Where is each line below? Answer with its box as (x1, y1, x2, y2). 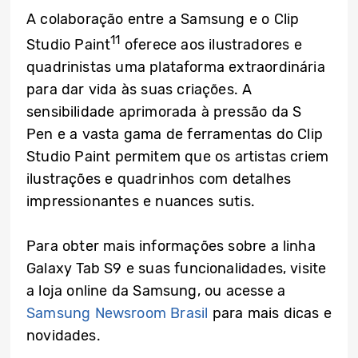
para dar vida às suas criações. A (26, 81, 253, 99)
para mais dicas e (208, 304, 332, 323)
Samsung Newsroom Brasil (26, 304, 209, 323)
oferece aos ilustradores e (120, 36, 302, 54)
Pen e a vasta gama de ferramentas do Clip (26, 125, 324, 144)
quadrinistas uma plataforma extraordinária (26, 58, 325, 77)
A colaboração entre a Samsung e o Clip (26, 10, 300, 29)
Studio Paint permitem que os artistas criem (26, 148, 329, 166)
